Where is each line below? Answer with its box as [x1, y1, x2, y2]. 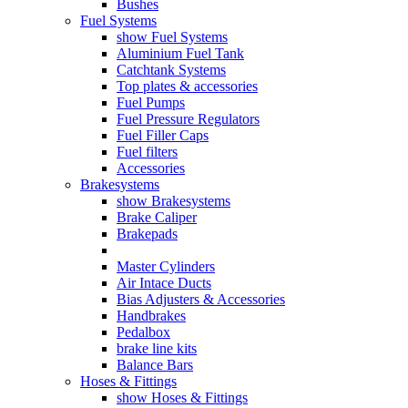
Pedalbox [117, 324, 170, 340]
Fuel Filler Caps [117, 127, 209, 143]
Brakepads [117, 226, 178, 241]
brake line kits [117, 341, 197, 356]
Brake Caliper [117, 209, 197, 225]
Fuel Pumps [117, 95, 185, 110]
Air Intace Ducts [117, 275, 211, 291]
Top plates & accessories [117, 78, 258, 94]
